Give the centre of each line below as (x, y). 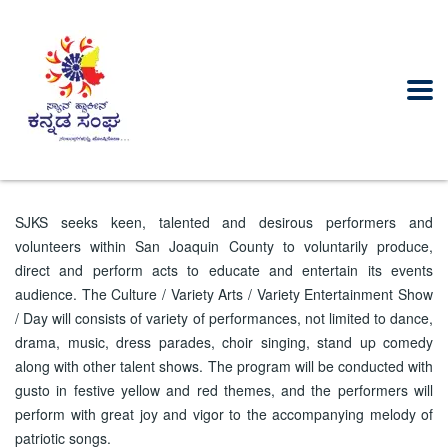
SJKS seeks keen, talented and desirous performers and (224, 222)
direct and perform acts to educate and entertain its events (224, 270)
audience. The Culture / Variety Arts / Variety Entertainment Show (224, 294)
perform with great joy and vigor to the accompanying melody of (224, 414)
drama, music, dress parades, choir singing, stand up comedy (224, 342)
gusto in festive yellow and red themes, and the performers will (224, 390)
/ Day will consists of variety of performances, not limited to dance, (224, 318)
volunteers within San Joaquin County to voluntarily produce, (224, 246)
